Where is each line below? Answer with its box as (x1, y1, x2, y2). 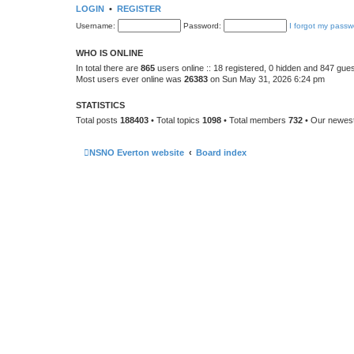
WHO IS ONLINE (76, 47, 143, 58)
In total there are (76, 62, 141, 73)
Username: (76, 21, 115, 30)
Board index (196, 148, 247, 157)
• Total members (221, 115, 288, 125)
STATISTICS (76, 100, 125, 110)
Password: (183, 21, 221, 30)
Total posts (76, 115, 120, 125)
